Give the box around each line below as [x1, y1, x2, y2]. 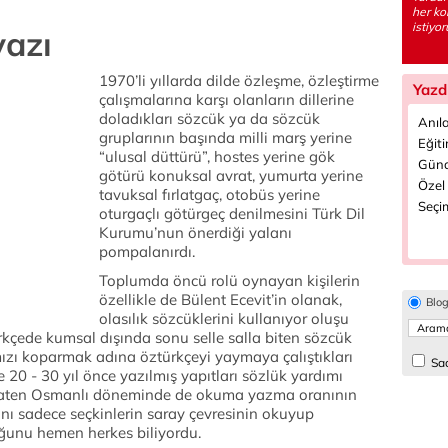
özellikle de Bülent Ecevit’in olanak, [99, 290, 342, 309]
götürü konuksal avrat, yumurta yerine [99, 166, 363, 185]
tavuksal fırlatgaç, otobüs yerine [99, 185, 320, 204]
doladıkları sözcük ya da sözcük [99, 109, 320, 128]
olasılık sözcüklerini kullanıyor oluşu [99, 309, 349, 328]
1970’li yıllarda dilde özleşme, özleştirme [99, 71, 379, 90]
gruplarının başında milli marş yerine [99, 128, 352, 147]
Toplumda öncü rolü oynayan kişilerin [99, 271, 360, 290]
